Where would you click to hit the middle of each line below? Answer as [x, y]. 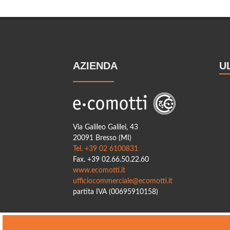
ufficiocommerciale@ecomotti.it [123, 181]
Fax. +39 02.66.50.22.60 [111, 159]
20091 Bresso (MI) [102, 138]
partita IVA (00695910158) [116, 192]
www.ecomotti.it [99, 170]
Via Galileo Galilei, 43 [106, 127]
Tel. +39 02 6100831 [106, 149]
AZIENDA [95, 65]
